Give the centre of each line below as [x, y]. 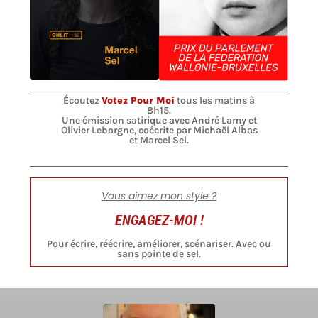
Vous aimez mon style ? [159, 196]
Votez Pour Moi [138, 100]
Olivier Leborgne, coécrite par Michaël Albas [159, 130]
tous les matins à [215, 100]
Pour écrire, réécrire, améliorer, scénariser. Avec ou [159, 243]
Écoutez [82, 100]
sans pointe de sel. [159, 253]
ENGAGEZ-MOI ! [159, 220]
